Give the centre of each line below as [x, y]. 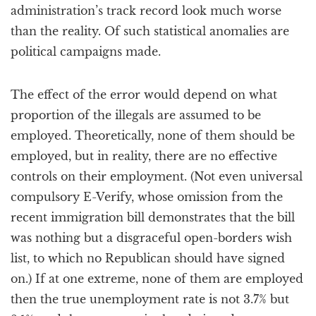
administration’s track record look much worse [146, 11]
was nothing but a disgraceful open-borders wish [151, 238]
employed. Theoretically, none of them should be [153, 135]
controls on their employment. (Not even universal [157, 176]
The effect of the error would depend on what [144, 95]
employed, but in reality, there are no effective [144, 156]
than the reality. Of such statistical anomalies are [150, 31]
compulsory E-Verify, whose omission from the [147, 197]
